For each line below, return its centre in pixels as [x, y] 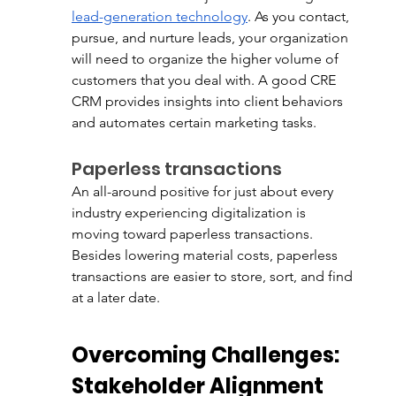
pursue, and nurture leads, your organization [211, 38]
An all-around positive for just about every [204, 191]
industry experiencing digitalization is [190, 213]
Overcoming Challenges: [207, 355]
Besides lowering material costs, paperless [206, 255]
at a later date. [117, 297]
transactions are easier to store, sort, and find [213, 276]
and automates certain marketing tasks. [195, 122]
